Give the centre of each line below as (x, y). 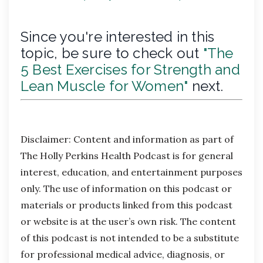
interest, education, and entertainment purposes (131, 172)
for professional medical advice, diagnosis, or (123, 254)
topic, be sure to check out (112, 53)
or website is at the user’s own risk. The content (128, 222)
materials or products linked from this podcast (127, 205)
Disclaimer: (46, 139)
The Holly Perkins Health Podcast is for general (127, 156)
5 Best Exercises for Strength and (130, 70)
